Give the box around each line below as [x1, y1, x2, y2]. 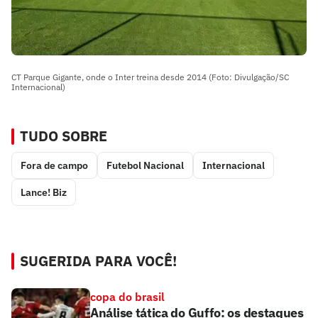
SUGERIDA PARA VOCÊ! [20, 251, 177, 271]
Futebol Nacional [106, 159, 184, 172]
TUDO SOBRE [20, 126, 107, 146]
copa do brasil [90, 290, 165, 305]
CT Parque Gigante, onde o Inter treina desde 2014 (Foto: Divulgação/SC [11, 72, 289, 83]
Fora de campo [21, 159, 88, 172]
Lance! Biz [21, 186, 67, 199]
